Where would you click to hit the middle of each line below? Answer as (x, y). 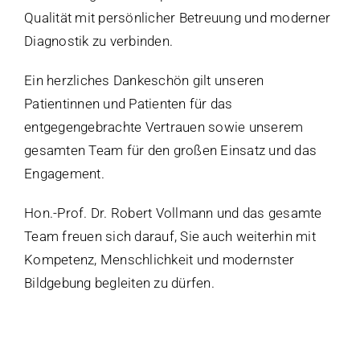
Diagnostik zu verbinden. (99, 41)
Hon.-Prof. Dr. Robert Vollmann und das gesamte (173, 213)
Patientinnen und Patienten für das (129, 104)
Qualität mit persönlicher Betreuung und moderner (178, 18)
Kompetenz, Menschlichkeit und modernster (160, 260)
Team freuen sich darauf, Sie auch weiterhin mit (170, 237)
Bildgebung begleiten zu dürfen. (119, 283)
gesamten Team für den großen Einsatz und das (171, 151)
